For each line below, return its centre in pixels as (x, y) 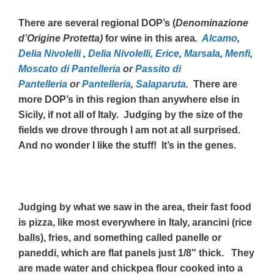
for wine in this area (150, 38)
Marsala (202, 53)
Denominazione (212, 23)
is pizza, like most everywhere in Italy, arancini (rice (135, 222)
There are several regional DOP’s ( (97, 23)
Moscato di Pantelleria (69, 68)
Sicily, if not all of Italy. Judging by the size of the (131, 114)
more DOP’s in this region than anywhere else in (129, 99)
